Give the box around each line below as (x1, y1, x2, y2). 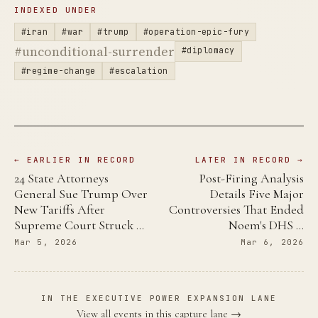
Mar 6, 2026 (240, 236, 304, 247)
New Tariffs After (14, 201, 105, 217)
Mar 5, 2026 (14, 236, 78, 247)
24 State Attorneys (14, 170, 109, 186)
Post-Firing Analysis (199, 170, 304, 186)
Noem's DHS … (229, 216, 304, 233)
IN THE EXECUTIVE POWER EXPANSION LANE (40, 292, 278, 303)
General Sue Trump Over (14, 185, 148, 202)
